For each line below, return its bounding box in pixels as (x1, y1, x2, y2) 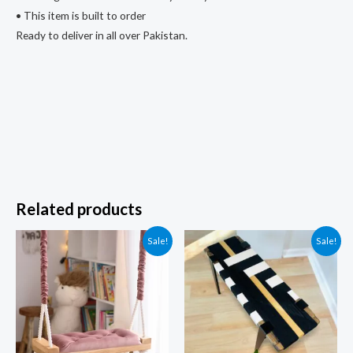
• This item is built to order (16, 8, 146, 22)
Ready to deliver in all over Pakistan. (16, 28, 188, 42)
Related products (16, 199, 142, 218)
